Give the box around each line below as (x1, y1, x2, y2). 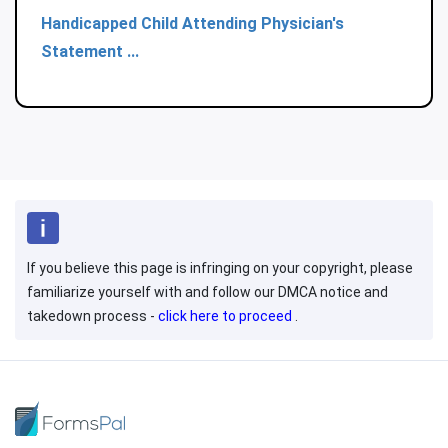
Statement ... (41, 42, 139, 62)
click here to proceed (158, 308, 295, 325)
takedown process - (27, 308, 158, 325)
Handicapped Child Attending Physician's (41, 14, 344, 34)
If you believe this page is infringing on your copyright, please (27, 260, 413, 277)
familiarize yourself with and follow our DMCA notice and (27, 284, 388, 301)
